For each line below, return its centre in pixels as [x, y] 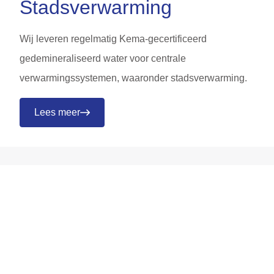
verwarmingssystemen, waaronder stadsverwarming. [133, 78]
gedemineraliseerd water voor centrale [103, 58]
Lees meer [57, 112]
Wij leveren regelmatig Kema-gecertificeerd [113, 39]
